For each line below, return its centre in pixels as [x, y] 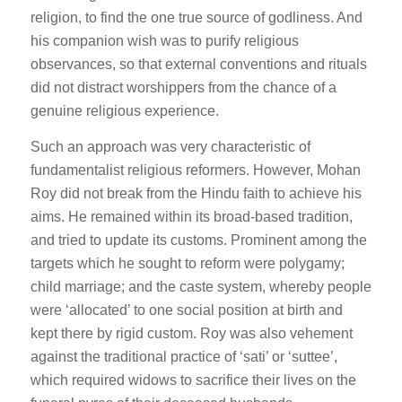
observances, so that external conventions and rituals [198, 65]
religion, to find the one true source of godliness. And [196, 18]
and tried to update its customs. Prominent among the [198, 240]
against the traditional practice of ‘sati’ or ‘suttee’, [184, 356]
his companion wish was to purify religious [164, 41]
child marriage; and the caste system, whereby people [201, 286]
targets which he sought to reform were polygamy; [187, 263]
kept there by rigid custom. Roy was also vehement [191, 333]
